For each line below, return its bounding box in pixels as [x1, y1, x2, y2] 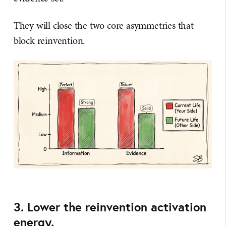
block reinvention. [13, 33, 86, 47]
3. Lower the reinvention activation [13, 199, 206, 215]
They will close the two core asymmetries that [13, 18, 194, 32]
